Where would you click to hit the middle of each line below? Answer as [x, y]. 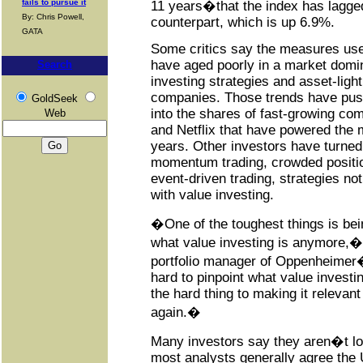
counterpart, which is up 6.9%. [243, 23]
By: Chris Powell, [53, 17]
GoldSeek [54, 98]
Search [55, 64]
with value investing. [212, 195]
